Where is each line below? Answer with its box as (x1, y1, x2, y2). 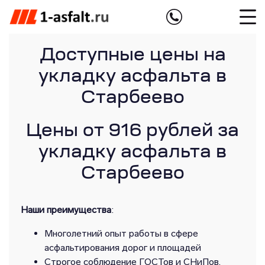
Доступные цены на (39, 47, 226, 65)
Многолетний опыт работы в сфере (44, 228, 198, 240)
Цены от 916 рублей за (26, 123, 239, 141)
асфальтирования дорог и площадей (44, 242, 201, 254)
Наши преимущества (21, 204, 111, 216)
